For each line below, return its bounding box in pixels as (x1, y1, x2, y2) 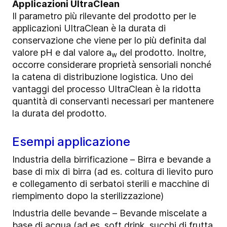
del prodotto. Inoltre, (117, 47, 206, 58)
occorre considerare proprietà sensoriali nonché (12, 59, 211, 70)
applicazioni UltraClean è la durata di (12, 22, 166, 33)
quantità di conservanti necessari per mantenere (12, 95, 214, 106)
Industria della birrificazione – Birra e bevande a (12, 154, 211, 165)
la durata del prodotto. (12, 107, 106, 119)
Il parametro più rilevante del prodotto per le (12, 10, 196, 21)
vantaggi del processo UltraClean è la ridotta (12, 83, 201, 94)
